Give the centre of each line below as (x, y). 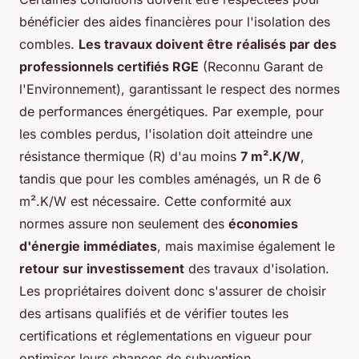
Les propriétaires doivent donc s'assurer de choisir (173, 291)
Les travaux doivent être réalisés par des (208, 44)
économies (263, 224)
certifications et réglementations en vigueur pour (165, 336)
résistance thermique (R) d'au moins (130, 156)
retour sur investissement (102, 268)
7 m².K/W (270, 156)
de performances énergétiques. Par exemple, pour (171, 111)
